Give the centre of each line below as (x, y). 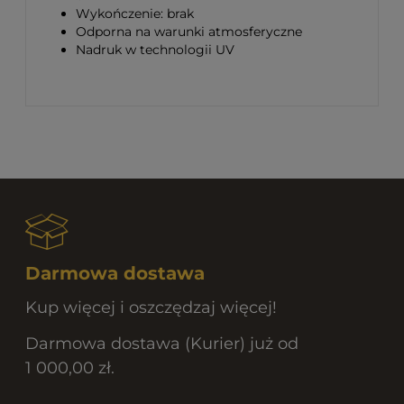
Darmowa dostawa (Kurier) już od (162, 343)
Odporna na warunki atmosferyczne (189, 32)
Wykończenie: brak (135, 14)
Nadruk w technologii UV (155, 50)
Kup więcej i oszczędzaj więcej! (151, 308)
